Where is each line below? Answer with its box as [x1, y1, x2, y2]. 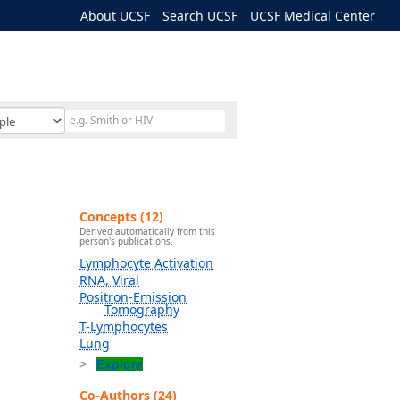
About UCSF [80, 7, 150, 24]
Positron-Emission [79, 288, 187, 306]
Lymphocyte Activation [79, 254, 213, 272]
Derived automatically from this [79, 225, 215, 238]
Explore [96, 357, 143, 372]
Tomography [104, 301, 179, 319]
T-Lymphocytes [79, 318, 168, 336]
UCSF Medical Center [250, 7, 375, 24]
